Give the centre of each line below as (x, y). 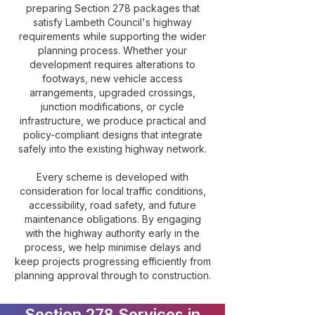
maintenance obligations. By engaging (112, 219)
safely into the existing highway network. (112, 149)
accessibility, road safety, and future (112, 205)
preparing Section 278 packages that (112, 8)
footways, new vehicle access (112, 78)
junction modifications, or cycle (112, 107)
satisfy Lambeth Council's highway (112, 22)
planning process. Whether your (112, 50)
